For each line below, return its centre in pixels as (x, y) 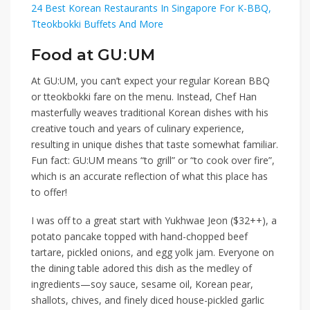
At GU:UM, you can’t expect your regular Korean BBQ (151, 81)
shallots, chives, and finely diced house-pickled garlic (148, 300)
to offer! (49, 192)
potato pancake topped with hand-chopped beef (139, 237)
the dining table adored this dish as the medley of (142, 268)
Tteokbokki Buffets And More (97, 24)
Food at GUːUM (93, 55)
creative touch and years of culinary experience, (138, 129)
